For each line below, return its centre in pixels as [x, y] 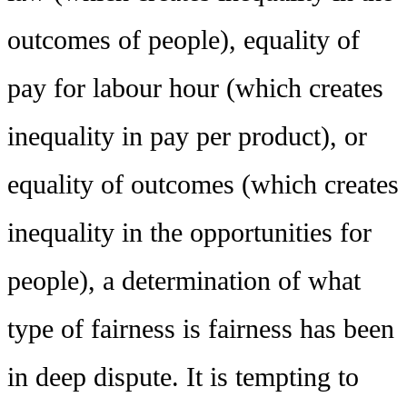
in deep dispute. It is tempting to [183, 377]
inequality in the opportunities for [189, 232]
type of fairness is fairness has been [201, 328]
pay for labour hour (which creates [195, 88]
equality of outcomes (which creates [203, 184]
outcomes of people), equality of [184, 40]
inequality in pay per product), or [187, 136]
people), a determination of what [184, 280]
